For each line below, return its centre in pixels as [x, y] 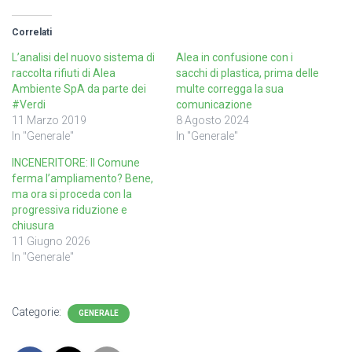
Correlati [32, 32]
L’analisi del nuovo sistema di [83, 57]
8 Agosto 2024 [213, 120]
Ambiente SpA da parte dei [79, 88]
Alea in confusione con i [235, 57]
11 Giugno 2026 [51, 241]
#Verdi [29, 104]
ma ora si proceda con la [72, 194]
